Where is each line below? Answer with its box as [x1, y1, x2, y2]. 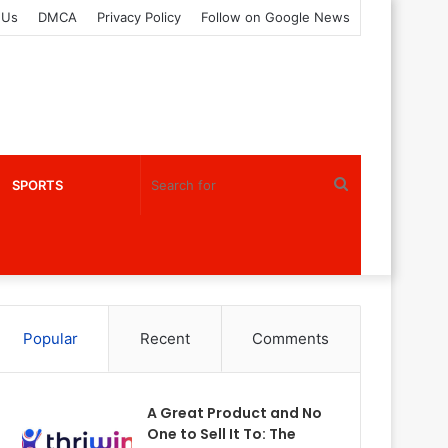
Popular [22, 328, 78, 348]
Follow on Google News [201, 9, 350, 25]
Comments [252, 328, 330, 348]
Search [348, 174, 398, 194]
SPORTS [12, 176, 63, 193]
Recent [140, 328, 190, 348]
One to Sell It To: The [147, 423, 297, 444]
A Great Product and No [147, 402, 323, 423]
